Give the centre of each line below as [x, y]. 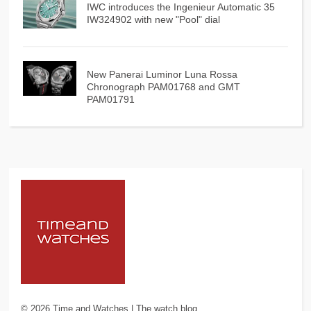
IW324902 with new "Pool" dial [153, 19]
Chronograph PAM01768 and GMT [163, 86]
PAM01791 [110, 99]
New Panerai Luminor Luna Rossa [162, 74]
